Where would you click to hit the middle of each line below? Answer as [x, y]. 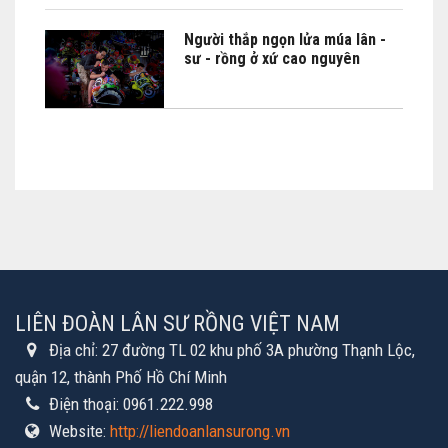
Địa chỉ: [75, 349]
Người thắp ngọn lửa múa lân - [285, 39]
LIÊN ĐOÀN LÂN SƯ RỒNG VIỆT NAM [177, 323]
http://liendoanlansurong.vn [200, 430]
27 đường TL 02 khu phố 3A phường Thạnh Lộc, [258, 349]
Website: [79, 430]
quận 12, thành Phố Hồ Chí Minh [121, 376]
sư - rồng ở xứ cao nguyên [272, 58]
